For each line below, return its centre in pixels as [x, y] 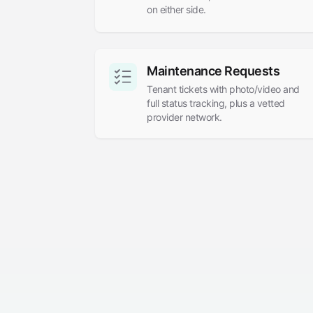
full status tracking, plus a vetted [216, 103]
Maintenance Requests [213, 71]
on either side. [176, 9]
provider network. [184, 117]
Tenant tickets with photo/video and [223, 89]
